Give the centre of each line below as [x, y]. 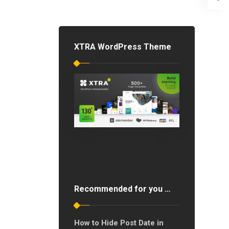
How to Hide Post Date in [119, 223]
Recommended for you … [122, 189]
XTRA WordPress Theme [122, 47]
